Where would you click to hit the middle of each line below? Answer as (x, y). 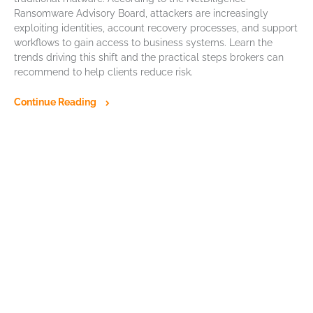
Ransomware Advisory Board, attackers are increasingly (141, 13)
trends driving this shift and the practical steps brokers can (149, 57)
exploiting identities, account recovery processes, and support (156, 28)
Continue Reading (56, 102)
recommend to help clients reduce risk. (103, 72)
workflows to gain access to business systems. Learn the (143, 42)
